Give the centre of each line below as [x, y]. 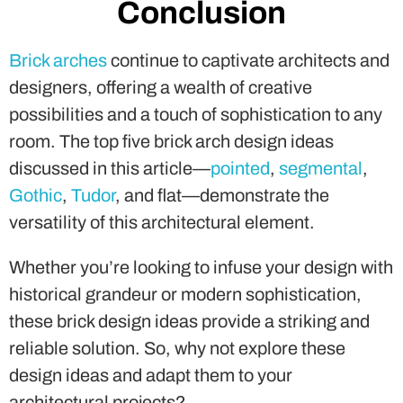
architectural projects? [98, 288]
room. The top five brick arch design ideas [171, 27]
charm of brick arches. [96, 387]
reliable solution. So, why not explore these [177, 234]
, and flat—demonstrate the [222, 81]
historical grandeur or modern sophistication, [185, 180]
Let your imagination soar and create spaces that [200, 333]
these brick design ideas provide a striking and [189, 207]
